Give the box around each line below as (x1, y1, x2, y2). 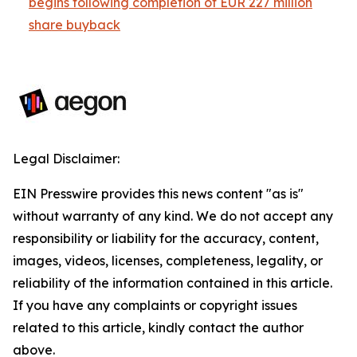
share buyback (29, 17, 120, 33)
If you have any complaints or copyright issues (13, 297, 297, 313)
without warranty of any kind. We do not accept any (13, 208, 333, 224)
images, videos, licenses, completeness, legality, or (13, 253, 323, 269)
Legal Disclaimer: (13, 151, 120, 167)
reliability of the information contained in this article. (13, 275, 332, 291)
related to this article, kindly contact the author (13, 320, 304, 335)
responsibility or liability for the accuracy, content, (13, 230, 319, 246)
